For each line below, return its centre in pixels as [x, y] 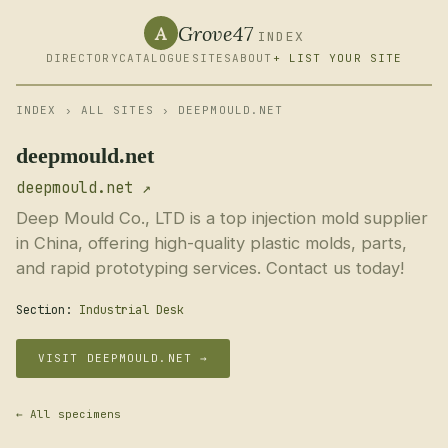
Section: [47, 310]
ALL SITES [117, 110]
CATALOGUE [155, 58]
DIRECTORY [82, 58]
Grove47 [215, 33]
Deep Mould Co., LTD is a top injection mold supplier [222, 218]
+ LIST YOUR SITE [337, 58]
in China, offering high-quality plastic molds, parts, [211, 243]
